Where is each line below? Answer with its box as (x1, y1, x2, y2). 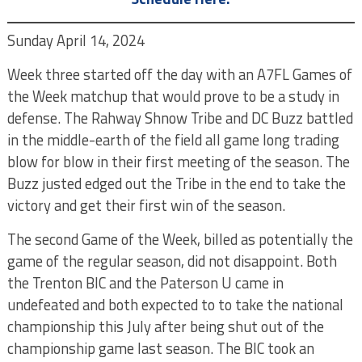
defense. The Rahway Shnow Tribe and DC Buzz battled (6, 107, 353, 129)
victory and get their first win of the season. (6, 194, 285, 217)
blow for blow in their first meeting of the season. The (6, 150, 350, 173)
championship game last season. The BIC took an (6, 337, 314, 360)
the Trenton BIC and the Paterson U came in (6, 271, 284, 294)
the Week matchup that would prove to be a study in (6, 85, 339, 107)
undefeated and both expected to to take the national (6, 293, 343, 316)
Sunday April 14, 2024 (6, 29, 145, 52)
